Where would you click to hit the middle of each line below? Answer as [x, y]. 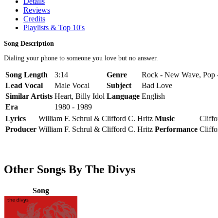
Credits [34, 18]
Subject [119, 85]
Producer [21, 129]
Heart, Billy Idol [80, 96]
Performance [176, 129]
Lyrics [16, 118]
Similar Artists [29, 96]
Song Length [27, 74]
